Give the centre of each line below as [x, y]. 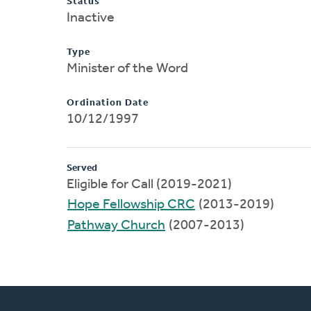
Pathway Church [116, 225]
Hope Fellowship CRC [131, 204]
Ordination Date [108, 103]
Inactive [91, 18]
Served [82, 168]
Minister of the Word [127, 68]
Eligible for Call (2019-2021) [149, 184]
